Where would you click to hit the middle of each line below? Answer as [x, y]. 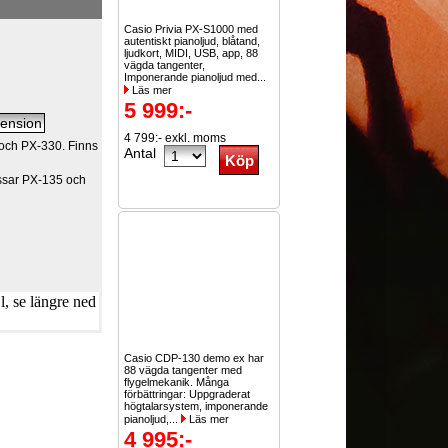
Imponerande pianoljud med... [197, 77]
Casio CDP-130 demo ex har [194, 358]
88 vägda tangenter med [183, 370]
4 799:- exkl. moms [175, 138]
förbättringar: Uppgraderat [187, 394]
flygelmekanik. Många [177, 382]
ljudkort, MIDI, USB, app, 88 [191, 53]
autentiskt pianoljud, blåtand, [192, 41]
